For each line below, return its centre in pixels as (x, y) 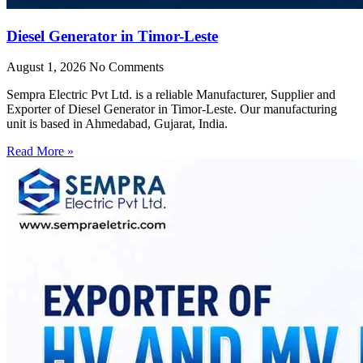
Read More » (40, 152)
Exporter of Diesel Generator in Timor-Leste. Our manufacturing (172, 109)
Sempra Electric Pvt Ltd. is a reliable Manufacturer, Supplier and (171, 95)
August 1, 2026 (48, 67)
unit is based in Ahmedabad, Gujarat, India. (117, 124)
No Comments (126, 67)
